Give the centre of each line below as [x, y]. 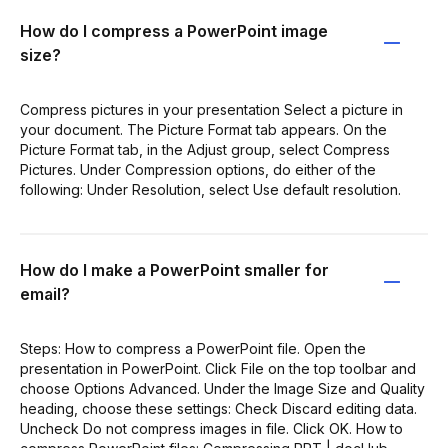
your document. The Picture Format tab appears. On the [203, 129]
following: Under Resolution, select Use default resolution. [210, 189]
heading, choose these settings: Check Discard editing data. [218, 408]
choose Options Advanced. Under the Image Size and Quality [222, 388]
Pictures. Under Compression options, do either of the [198, 169]
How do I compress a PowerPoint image [174, 31]
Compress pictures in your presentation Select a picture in [211, 109]
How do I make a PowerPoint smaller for [174, 270]
